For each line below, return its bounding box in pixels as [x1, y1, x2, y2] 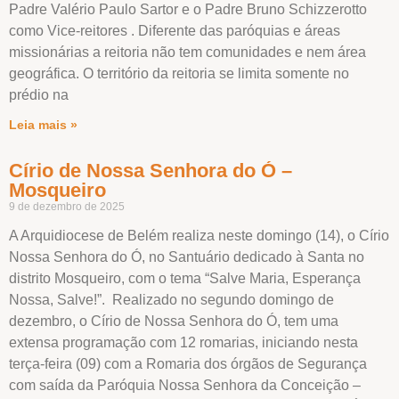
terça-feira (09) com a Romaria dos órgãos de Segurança [9, 355, 367, 371]
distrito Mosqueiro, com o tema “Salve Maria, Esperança [9, 270, 361, 286]
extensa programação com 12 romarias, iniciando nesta [9, 334, 358, 350]
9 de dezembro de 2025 [9, 199, 125, 213]
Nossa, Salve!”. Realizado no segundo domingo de [9, 291, 334, 307]
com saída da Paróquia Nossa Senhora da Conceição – [9, 377, 361, 393]
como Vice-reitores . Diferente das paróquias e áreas [9, 22, 340, 38]
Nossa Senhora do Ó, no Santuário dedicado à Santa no [9, 248, 364, 265]
